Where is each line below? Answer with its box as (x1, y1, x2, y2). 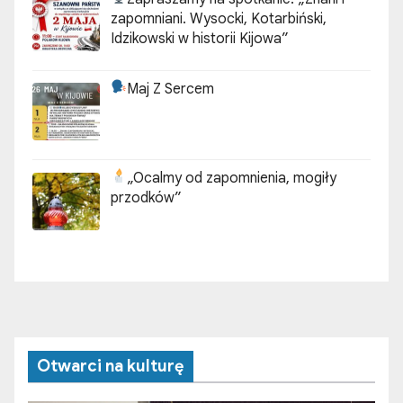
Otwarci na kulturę (37, 356, 184, 377)
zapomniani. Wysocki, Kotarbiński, (111, 9, 327, 28)
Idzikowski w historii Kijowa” (111, 29, 289, 48)
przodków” (111, 189, 182, 208)
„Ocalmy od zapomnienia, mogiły (127, 169, 337, 188)
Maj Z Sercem (127, 79, 215, 98)
